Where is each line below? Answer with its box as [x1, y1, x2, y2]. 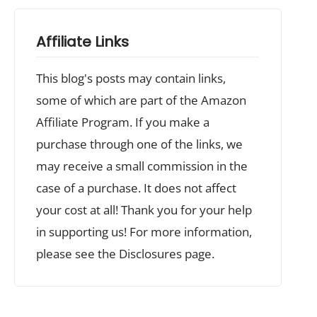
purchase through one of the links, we [36, 135, 243, 152]
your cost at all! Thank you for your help [36, 201, 253, 218]
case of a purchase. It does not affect [36, 179, 237, 196]
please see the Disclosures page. [36, 245, 215, 262]
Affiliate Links [36, 31, 129, 52]
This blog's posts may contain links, [36, 69, 226, 86]
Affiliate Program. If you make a [36, 113, 210, 130]
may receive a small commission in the [36, 157, 248, 174]
